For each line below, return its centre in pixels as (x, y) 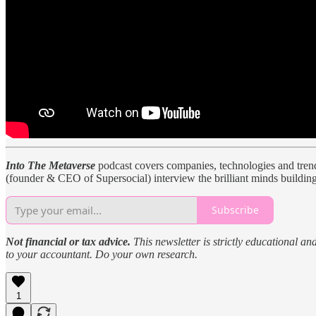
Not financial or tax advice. (69, 241)
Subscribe (235, 210)
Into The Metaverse (50, 165)
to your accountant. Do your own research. (102, 254)
